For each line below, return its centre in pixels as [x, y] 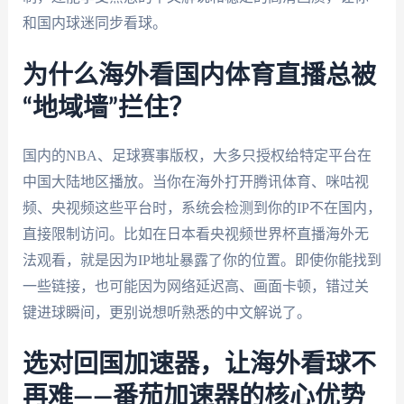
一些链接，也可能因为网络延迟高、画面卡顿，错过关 [195, 286]
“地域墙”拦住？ [108, 108]
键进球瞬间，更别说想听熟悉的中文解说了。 [166, 312]
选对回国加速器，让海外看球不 [199, 365]
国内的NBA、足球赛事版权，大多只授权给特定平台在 [197, 155]
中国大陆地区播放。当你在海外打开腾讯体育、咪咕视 [195, 181]
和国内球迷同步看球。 [94, 23]
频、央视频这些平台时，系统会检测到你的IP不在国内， [202, 207]
